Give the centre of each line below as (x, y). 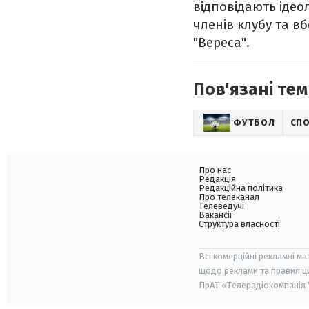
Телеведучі (221, 206)
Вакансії (216, 215)
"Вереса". (221, 42)
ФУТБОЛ (254, 122)
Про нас (215, 170)
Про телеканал (229, 197)
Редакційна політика (241, 188)
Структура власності (239, 224)
